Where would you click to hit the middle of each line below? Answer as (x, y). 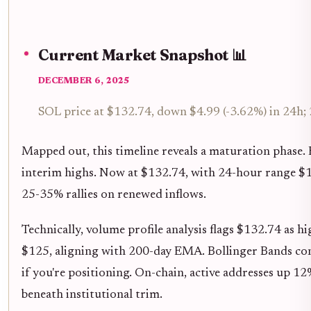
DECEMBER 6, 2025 (84, 82)
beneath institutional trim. (92, 295)
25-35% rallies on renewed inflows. (114, 195)
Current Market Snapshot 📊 (143, 56)
